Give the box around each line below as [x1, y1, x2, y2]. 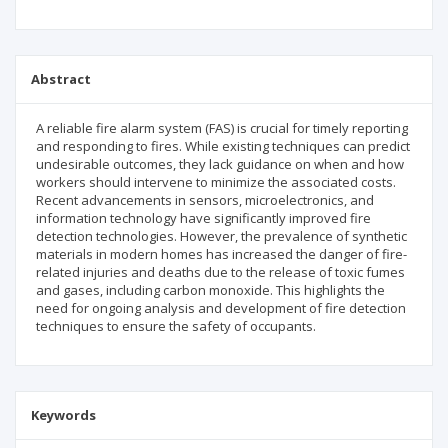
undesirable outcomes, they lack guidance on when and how [36, 155, 404, 173]
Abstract [31, 70, 91, 88]
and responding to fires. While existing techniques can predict [36, 137, 410, 155]
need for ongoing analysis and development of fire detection [36, 299, 406, 317]
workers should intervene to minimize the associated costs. [36, 173, 396, 191]
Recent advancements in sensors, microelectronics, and [36, 191, 374, 209]
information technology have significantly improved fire [36, 209, 371, 227]
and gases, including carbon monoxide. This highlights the [36, 281, 385, 299]
